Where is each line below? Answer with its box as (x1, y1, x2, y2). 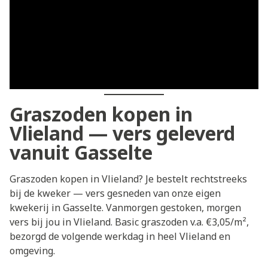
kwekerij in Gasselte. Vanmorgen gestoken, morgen (10, 201, 241, 215)
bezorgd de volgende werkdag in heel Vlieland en (10, 230, 230, 243)
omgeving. (10, 244, 55, 258)
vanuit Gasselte (10, 139, 153, 166)
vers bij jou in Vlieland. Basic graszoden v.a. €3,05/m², (10, 215, 249, 229)
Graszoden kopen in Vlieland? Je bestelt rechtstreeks (10, 172, 247, 186)
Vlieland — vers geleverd (10, 120, 235, 147)
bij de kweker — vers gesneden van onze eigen (10, 187, 221, 200)
